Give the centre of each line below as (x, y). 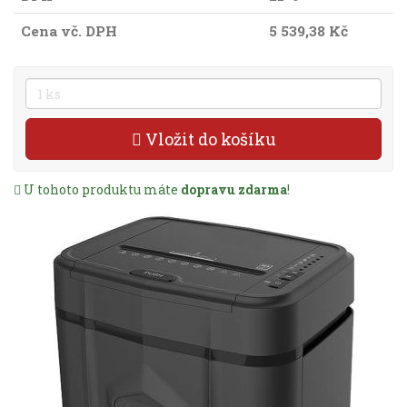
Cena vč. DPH (69, 31)
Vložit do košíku (208, 139)
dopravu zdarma (234, 189)
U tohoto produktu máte (101, 189)
